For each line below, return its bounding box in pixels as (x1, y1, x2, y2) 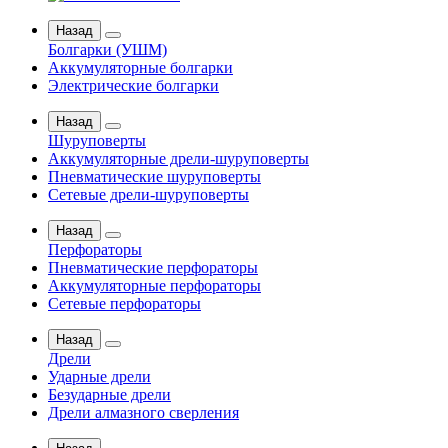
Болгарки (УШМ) (48, 41, 167, 58)
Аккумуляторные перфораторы (48, 277, 261, 294)
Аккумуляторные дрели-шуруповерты (48, 150, 309, 167)
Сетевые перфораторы (48, 295, 201, 312)
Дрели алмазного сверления (48, 404, 239, 421)
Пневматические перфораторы (48, 259, 258, 276)
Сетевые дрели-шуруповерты (48, 186, 249, 203)
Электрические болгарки (48, 77, 219, 94)
